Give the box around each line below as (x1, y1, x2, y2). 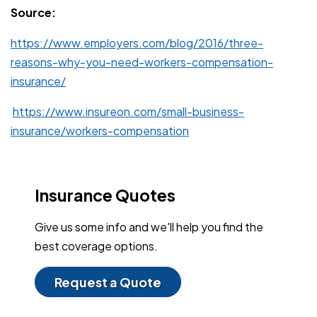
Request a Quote (54, 274, 161, 291)
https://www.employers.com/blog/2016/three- (11, 35, 263, 51)
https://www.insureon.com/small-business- (13, 104, 244, 120)
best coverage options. (35, 238, 158, 254)
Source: (11, 5, 60, 21)
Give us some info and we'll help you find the (35, 219, 263, 235)
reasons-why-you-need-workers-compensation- (11, 54, 273, 70)
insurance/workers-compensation (11, 123, 189, 139)
